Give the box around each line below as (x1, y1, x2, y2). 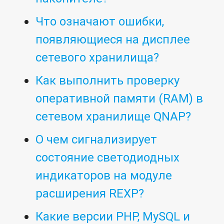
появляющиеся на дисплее (35, 32, 190, 47)
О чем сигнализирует (35, 132, 157, 147)
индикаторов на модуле (35, 168, 172, 183)
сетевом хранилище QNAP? (35, 109, 191, 124)
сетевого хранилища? (35, 50, 159, 65)
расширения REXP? (35, 186, 144, 201)
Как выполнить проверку (35, 73, 180, 88)
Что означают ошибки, (35, 14, 164, 29)
